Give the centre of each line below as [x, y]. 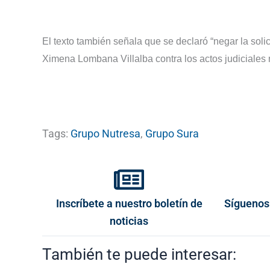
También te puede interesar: [139, 255]
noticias [129, 221]
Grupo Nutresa [105, 134]
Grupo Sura [172, 134]
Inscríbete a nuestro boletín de [129, 204]
